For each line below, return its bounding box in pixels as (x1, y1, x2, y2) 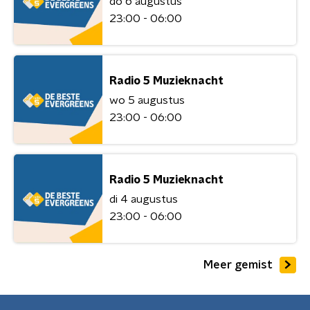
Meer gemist (203, 259, 273, 271)
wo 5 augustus (109, 94, 185, 106)
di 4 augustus (109, 193, 178, 205)
